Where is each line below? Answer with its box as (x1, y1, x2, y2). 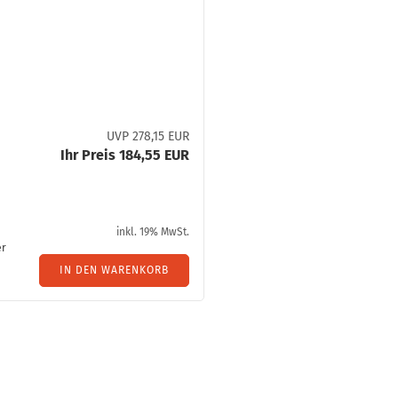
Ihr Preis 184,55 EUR (60, 147, 190, 163)
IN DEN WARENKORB (60, 264, 170, 276)
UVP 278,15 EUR (107, 129, 190, 144)
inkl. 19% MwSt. (116, 226, 190, 238)
